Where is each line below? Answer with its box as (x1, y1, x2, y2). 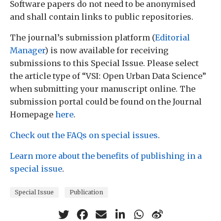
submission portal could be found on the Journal (10, 96, 202, 107)
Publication (70, 188, 103, 196)
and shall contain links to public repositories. (10, 11, 193, 22)
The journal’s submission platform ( (10, 32, 155, 42)
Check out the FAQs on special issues (10, 130, 158, 141)
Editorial (155, 32, 190, 42)
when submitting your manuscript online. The (10, 83, 195, 94)
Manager (10, 45, 45, 55)
